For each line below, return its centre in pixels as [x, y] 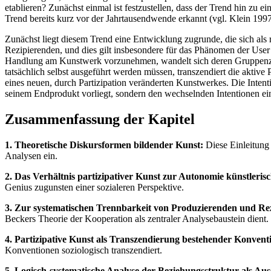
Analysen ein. [31, 155]
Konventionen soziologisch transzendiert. [83, 250]
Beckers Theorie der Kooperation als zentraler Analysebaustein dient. [137, 218]
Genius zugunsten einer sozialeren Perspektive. [94, 187]
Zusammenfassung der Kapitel [100, 119]
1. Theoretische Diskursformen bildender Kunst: [104, 145]
